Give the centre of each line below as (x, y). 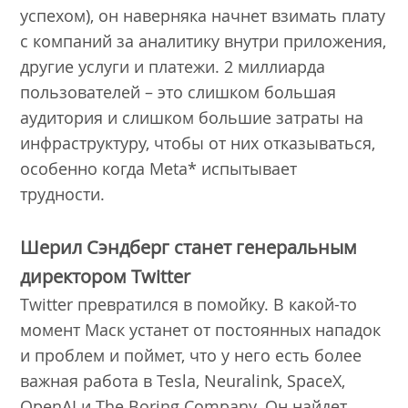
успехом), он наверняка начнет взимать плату (203, 15)
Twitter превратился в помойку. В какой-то (189, 304)
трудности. (65, 194)
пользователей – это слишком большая (178, 92)
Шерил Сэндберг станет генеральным (189, 247)
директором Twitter (108, 276)
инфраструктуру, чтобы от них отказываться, (198, 143)
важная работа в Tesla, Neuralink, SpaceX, (183, 380)
